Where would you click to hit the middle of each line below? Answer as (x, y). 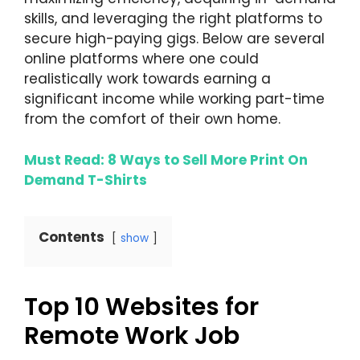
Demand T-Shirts (86, 180)
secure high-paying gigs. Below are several (174, 39)
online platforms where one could (141, 59)
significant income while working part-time (174, 99)
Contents (72, 237)
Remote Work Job (132, 335)
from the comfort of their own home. (152, 119)
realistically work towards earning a (147, 79)
